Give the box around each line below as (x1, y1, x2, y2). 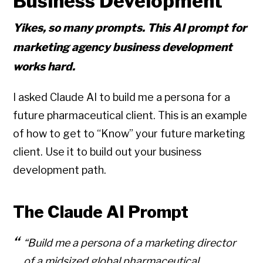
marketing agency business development (13, 41, 233, 55)
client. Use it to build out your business (13, 146, 202, 159)
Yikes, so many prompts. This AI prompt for (13, 21, 247, 35)
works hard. (13, 60, 76, 74)
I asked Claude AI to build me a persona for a (13, 91, 231, 104)
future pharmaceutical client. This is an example (13, 109, 248, 122)
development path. (13, 164, 107, 177)
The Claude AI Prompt (13, 202, 189, 222)
